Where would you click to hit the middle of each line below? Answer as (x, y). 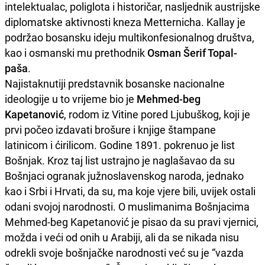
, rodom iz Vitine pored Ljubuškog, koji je (157, 114)
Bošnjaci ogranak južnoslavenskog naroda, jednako (124, 175)
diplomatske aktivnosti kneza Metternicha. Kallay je (125, 22)
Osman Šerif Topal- (192, 52)
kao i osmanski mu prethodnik (76, 52)
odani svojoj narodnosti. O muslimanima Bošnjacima (127, 206)
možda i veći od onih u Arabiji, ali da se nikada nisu (122, 237)
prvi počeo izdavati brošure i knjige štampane (110, 129)
